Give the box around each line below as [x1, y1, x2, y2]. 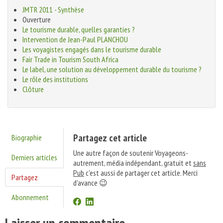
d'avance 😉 [73, 178, 108, 188]
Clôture [22, 84, 44, 94]
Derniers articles [11, 152, 57, 162]
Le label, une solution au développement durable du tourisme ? [22, 64, 202, 74]
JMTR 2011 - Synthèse [22, 4, 84, 14]
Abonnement [11, 192, 49, 202]
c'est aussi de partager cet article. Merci [84, 168, 198, 178]
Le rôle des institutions [22, 74, 88, 84]
